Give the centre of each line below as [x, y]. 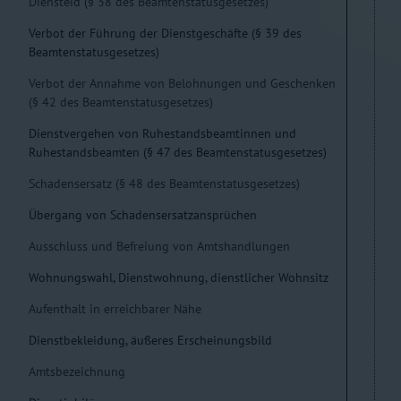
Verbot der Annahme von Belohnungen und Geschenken [182, 83]
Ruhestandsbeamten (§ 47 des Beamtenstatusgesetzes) [178, 152]
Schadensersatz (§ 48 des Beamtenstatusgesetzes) [164, 183]
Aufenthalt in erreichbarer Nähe [115, 309]
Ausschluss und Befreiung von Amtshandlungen [159, 246]
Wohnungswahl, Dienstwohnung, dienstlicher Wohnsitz [179, 277]
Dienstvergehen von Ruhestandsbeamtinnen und [162, 133]
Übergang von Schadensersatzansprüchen [143, 215]
